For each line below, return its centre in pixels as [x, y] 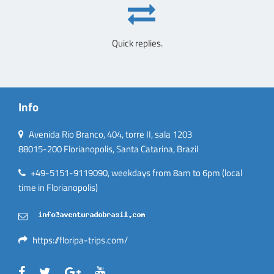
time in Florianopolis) [58, 188]
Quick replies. [137, 43]
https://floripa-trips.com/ [80, 240]
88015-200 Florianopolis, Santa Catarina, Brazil [108, 149]
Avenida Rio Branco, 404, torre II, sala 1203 [109, 135]
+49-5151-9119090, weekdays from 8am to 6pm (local [135, 173]
